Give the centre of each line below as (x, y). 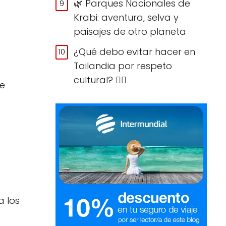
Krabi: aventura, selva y (126, 17)
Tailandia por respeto (123, 66)
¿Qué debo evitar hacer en (135, 51)
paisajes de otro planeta (130, 31)
